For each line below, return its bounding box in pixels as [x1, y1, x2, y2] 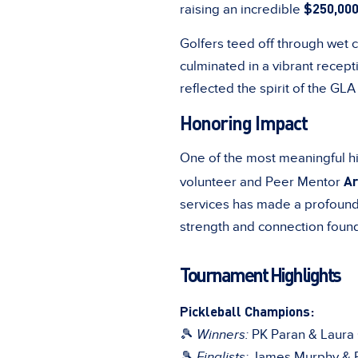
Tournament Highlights [180, 261, 340, 287]
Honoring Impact [180, 109, 308, 135]
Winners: [197, 326, 249, 343]
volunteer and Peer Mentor [180, 173, 344, 190]
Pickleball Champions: [180, 301, 314, 320]
